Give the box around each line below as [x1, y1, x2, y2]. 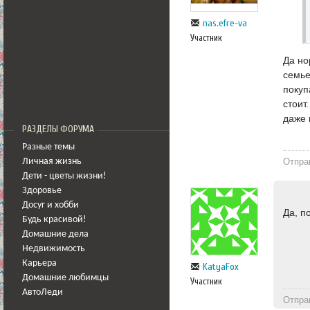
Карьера [22, 259, 57, 268]
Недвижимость [22, 244, 85, 253]
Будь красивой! [22, 215, 86, 224]
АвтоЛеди [22, 288, 63, 297]
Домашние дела [22, 230, 89, 239]
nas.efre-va [203, 17, 247, 29]
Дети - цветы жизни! [22, 172, 107, 181]
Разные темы [22, 143, 75, 152]
